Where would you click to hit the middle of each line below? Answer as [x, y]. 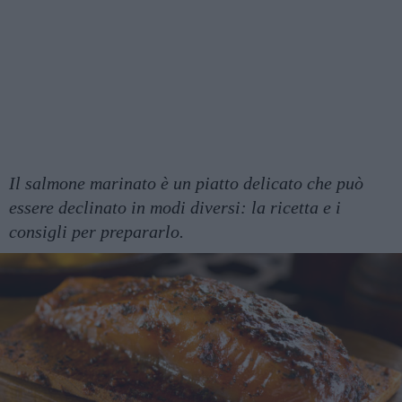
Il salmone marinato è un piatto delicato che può [186, 183]
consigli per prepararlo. [96, 231]
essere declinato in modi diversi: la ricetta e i [175, 207]
